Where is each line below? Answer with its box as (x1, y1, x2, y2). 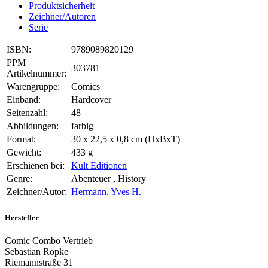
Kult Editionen (71, 160, 127, 171)
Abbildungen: (7, 121, 59, 132)
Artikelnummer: (7, 68, 66, 79)
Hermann (71, 187, 106, 197)
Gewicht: (7, 147, 41, 158)
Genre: (7, 173, 32, 184)
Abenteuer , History (71, 173, 146, 184)
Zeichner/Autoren (29, 11, 96, 22)
